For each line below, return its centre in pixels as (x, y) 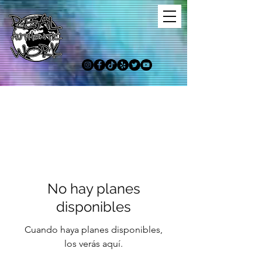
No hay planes (94, 189)
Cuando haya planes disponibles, (94, 230)
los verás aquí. (94, 244)
